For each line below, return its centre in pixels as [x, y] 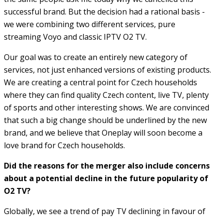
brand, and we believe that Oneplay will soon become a [103, 132]
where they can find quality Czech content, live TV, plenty [106, 95]
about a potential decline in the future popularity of [106, 178]
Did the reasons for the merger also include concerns [107, 165]
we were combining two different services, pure [90, 24]
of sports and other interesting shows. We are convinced [107, 107]
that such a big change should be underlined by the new [105, 120]
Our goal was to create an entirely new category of [96, 57]
